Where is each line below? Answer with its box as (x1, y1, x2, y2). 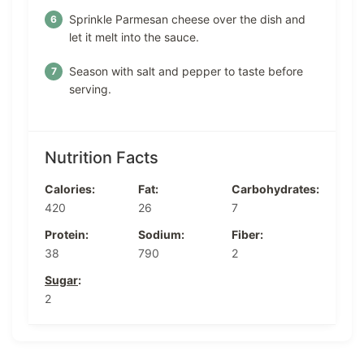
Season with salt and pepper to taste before (69, 64, 303, 79)
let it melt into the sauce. (69, 30, 199, 45)
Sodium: (138, 227, 184, 242)
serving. (69, 82, 111, 97)
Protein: (45, 227, 89, 242)
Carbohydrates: (232, 182, 319, 197)
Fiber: (232, 227, 263, 242)
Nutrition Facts (45, 148, 158, 168)
